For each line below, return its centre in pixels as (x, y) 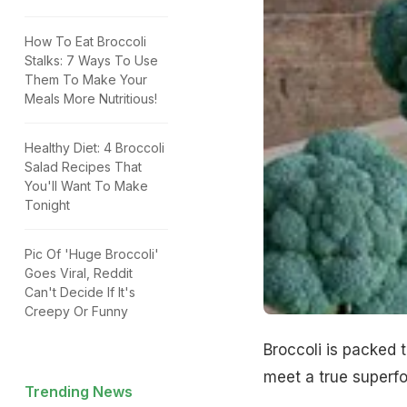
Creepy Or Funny (76, 311)
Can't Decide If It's (80, 292)
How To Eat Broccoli (85, 41)
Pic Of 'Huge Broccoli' (92, 254)
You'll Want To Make (86, 186)
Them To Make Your (86, 79)
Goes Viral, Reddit (79, 273)
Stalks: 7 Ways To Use (91, 60)
